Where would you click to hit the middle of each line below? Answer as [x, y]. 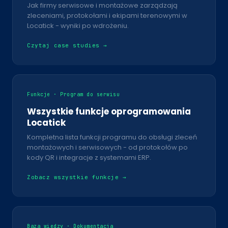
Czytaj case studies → [67, 45]
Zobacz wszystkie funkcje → [77, 177]
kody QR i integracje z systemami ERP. [89, 157]
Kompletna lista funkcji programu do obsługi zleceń [112, 137]
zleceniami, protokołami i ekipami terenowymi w [107, 15]
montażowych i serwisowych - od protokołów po [107, 147]
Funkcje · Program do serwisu [73, 94]
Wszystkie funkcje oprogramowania [109, 111]
